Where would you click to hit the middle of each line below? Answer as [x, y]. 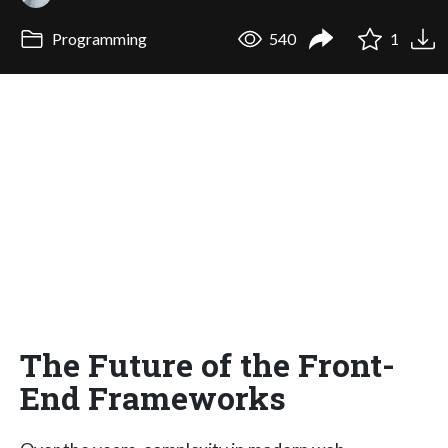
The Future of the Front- [207, 364]
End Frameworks [153, 397]
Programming [97, 39]
